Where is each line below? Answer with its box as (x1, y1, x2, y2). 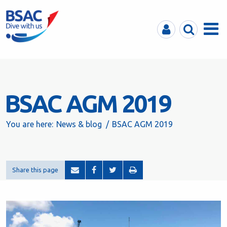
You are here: (6, 120, 53, 129)
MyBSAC (157, 22, 188, 31)
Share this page (12, 166, 58, 173)
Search (179, 22, 204, 31)
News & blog (56, 120, 102, 129)
